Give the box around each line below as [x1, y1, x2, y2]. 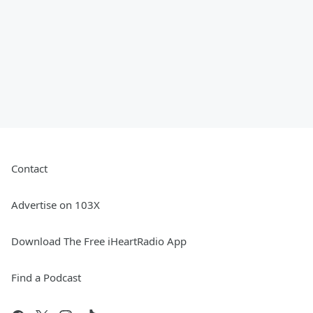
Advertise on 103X [11, 198, 100, 212]
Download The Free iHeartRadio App [11, 234, 187, 249]
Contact [11, 161, 48, 176]
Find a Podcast [11, 270, 81, 285]
